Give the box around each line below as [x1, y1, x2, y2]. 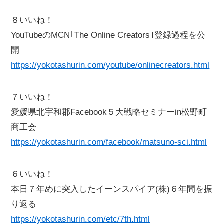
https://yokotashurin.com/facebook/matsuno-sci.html [11, 137, 207, 147]
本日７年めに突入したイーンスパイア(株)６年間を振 [11, 184, 213, 194]
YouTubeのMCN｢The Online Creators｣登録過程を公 [11, 30, 206, 40]
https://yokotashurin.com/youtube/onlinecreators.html [11, 60, 210, 70]
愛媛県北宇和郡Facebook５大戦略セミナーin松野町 [11, 107, 207, 117]
